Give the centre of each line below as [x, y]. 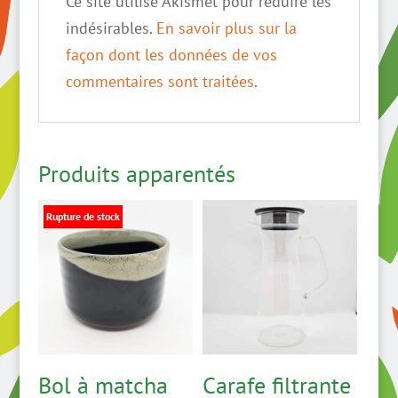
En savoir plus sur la [226, 28]
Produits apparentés [136, 174]
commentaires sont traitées [159, 81]
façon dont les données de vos [171, 55]
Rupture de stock [83, 216]
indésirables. [111, 28]
